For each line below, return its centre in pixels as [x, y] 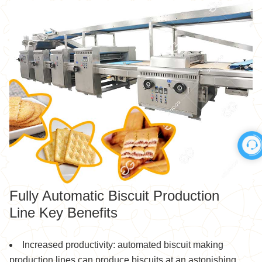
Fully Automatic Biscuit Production [114, 195]
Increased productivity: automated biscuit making [123, 244]
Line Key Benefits [63, 212]
